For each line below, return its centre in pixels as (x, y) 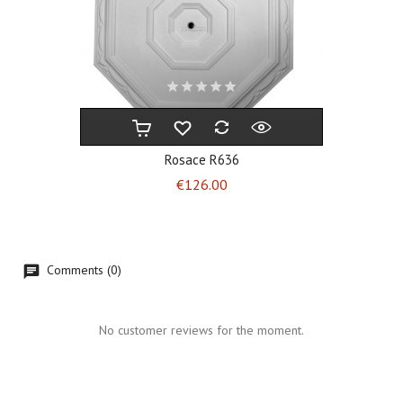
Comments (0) (82, 270)
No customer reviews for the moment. (201, 330)
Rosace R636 (201, 160)
